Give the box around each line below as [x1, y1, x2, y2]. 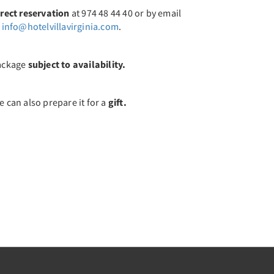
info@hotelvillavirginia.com [1, 20, 119, 32]
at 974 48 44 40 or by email [69, 7, 182, 19]
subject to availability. [28, 58, 126, 70]
